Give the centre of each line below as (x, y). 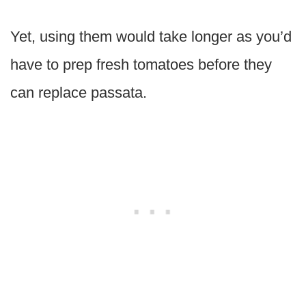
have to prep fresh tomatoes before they (141, 65)
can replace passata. (79, 93)
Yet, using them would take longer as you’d (151, 37)
